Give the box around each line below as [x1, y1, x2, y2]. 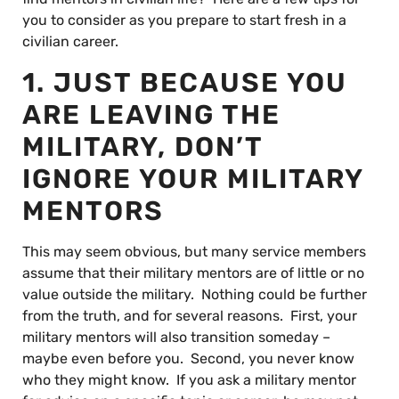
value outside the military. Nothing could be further [22, 286, 367, 303]
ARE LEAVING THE [22, 99, 281, 131]
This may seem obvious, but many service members [22, 243, 366, 260]
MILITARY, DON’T [22, 131, 263, 163]
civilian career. [22, 33, 118, 50]
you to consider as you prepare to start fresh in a [22, 12, 346, 28]
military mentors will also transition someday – [22, 329, 330, 346]
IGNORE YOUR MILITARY [22, 163, 363, 195]
